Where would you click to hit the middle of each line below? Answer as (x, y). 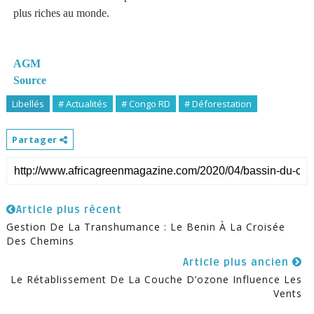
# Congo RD (145, 104)
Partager (36, 139)
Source (29, 80)
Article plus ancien (238, 262)
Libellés (28, 104)
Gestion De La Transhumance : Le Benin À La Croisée (145, 227)
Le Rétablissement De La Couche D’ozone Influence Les (157, 279)
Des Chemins (40, 241)
